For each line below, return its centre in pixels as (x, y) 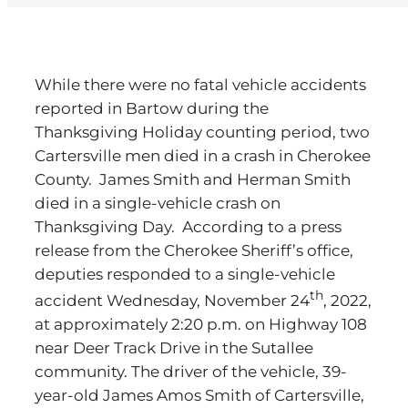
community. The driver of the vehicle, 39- (191, 371)
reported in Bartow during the (152, 108)
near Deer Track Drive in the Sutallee (174, 347)
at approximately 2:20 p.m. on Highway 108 (201, 324)
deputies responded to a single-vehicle (185, 274)
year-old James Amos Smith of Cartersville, (199, 395)
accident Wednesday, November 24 (172, 300)
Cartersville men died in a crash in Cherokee (203, 156)
